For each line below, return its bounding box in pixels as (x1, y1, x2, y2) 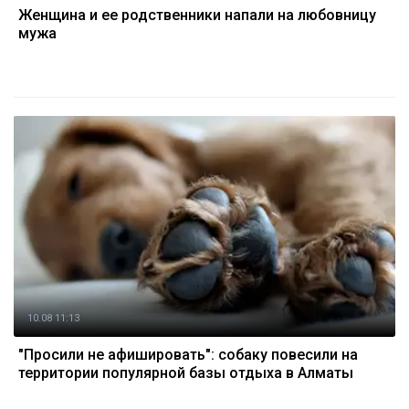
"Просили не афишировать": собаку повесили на (18, 346, 358, 363)
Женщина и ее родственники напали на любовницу (18, 6, 376, 24)
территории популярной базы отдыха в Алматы (18, 364, 353, 382)
